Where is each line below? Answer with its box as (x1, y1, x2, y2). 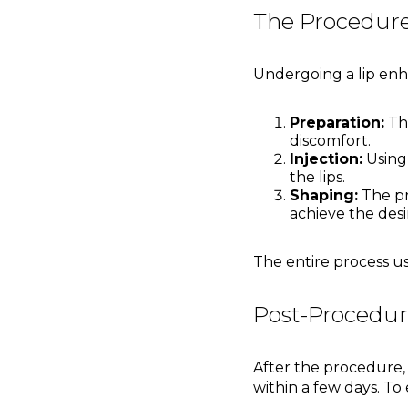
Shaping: (289, 187, 358, 205)
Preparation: (289, 114, 384, 132)
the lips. (289, 168, 345, 187)
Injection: (289, 150, 362, 168)
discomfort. (289, 132, 371, 150)
